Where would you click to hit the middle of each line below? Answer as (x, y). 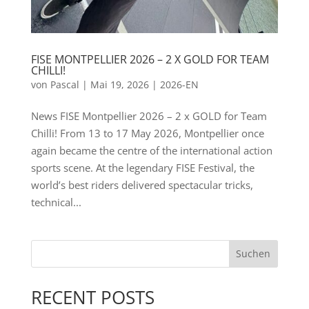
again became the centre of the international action (151, 150)
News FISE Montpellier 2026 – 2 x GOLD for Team (149, 116)
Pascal (64, 84)
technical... (56, 202)
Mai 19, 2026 (119, 84)
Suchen (253, 254)
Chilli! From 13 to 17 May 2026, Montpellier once (147, 133)
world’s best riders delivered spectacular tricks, (142, 185)
